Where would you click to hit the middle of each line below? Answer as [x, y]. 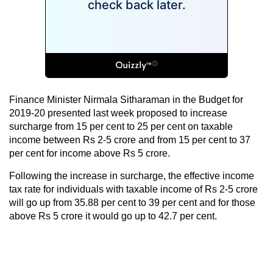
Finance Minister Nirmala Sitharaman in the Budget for [126, 99]
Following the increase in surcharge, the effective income [132, 175]
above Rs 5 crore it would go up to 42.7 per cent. [113, 216]
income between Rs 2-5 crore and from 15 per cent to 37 [130, 140]
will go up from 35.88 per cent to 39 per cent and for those [132, 202]
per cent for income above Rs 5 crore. [90, 153]
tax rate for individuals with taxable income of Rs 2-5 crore [133, 189]
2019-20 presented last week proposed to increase [118, 113]
